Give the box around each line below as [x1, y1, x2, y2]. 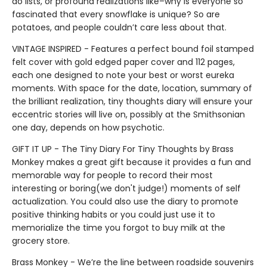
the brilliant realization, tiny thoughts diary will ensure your [12, 95, 253, 107]
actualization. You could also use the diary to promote [12, 195, 238, 207]
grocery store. [12, 235, 72, 247]
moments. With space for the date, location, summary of [12, 82, 252, 94]
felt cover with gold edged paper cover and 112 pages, [12, 56, 235, 68]
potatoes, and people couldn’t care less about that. [12, 21, 226, 33]
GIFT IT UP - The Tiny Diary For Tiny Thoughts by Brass [12, 143, 234, 155]
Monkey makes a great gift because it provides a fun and [12, 156, 251, 168]
